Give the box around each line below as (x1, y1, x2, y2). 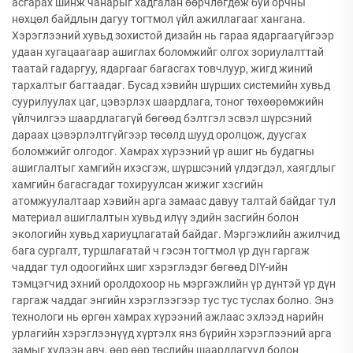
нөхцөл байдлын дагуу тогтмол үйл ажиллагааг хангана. (12, 13, 306, 25)
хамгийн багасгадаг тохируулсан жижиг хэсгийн (12, 178, 263, 191)
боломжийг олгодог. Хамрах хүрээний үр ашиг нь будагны (12, 145, 314, 158)
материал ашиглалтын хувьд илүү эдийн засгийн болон (12, 211, 299, 224)
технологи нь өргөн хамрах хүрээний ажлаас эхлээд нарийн (12, 310, 324, 323)
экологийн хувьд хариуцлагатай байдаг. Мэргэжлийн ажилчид (12, 228, 340, 240)
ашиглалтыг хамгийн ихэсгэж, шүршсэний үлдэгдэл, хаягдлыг (12, 162, 336, 174)
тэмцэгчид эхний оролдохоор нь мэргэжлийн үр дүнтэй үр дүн (12, 277, 336, 290)
